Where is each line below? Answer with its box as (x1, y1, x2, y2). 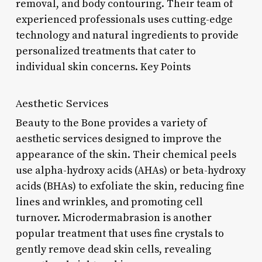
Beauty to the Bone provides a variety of (15, 116, 207, 130)
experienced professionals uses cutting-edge (15, 12, 233, 26)
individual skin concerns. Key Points (15, 60, 191, 74)
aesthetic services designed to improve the (15, 132, 222, 146)
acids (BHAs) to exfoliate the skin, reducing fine (15, 179, 244, 193)
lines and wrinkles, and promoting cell (15, 195, 203, 209)
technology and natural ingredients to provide (15, 28, 239, 42)
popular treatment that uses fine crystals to (15, 226, 224, 240)
